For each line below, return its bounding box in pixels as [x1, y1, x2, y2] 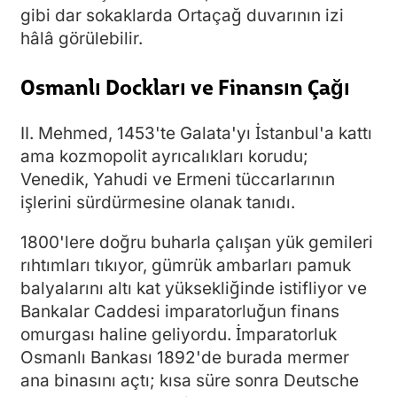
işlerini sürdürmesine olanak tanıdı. [20, 192, 295, 213]
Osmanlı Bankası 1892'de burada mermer [20, 347, 349, 368]
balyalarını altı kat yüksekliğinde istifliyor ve [20, 278, 367, 299]
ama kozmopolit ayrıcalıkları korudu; [20, 146, 308, 167]
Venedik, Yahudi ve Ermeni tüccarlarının [20, 169, 335, 190]
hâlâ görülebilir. [20, 28, 143, 49]
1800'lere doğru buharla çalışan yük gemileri [20, 232, 373, 253]
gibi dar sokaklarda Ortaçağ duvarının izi [20, 5, 344, 26]
